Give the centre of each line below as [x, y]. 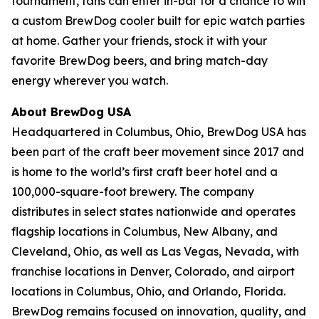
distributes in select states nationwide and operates [153, 211]
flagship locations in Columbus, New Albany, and [145, 231]
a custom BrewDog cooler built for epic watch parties [158, 21]
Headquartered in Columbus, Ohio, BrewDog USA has [159, 132]
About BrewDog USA [71, 112]
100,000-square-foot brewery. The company [133, 192]
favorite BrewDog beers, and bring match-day [140, 61]
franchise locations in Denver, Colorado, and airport [153, 271]
